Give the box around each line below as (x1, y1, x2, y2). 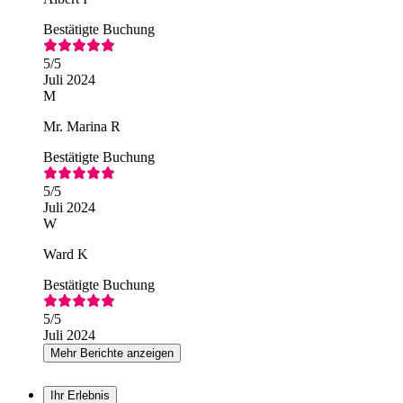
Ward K (43, 246, 88, 262)
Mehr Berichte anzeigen (50, 345, 174, 360)
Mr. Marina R (43, 118, 121, 134)
